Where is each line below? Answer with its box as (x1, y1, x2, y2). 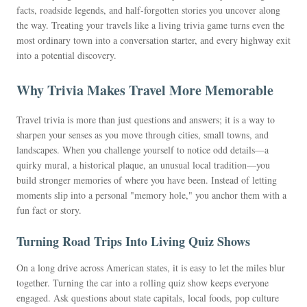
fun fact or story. (16, 204, 82, 217)
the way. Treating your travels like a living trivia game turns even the (16, 19, 284, 32)
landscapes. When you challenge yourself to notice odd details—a (16, 143, 269, 156)
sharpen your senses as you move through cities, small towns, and (16, 128, 269, 141)
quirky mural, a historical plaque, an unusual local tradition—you (16, 158, 270, 171)
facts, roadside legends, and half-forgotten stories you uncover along (16, 3, 280, 16)
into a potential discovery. (16, 49, 116, 62)
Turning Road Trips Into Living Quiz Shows (16, 232, 250, 250)
